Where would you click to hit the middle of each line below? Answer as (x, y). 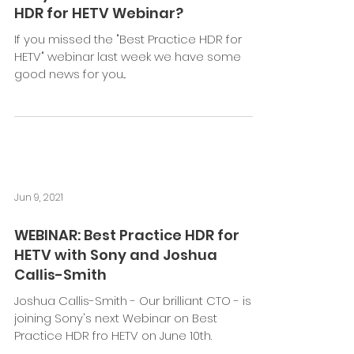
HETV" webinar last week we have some (31, 57)
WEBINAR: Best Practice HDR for (127, 235)
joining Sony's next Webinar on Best (116, 318)
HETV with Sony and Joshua (116, 255)
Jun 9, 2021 (39, 198)
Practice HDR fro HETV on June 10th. (113, 336)
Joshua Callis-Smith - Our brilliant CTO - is (133, 301)
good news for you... (70, 74)
